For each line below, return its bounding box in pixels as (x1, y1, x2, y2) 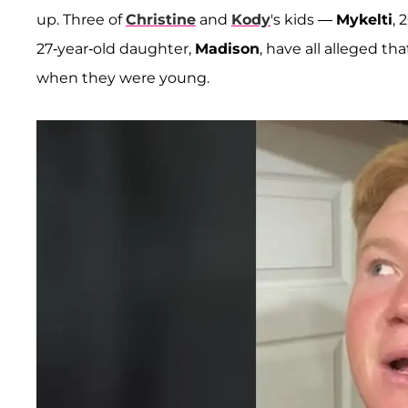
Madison (195, 40, 260, 58)
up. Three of (36, 11, 126, 29)
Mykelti (336, 11, 393, 29)
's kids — (270, 11, 336, 29)
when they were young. (36, 69, 209, 87)
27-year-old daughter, (36, 40, 195, 58)
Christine (126, 11, 196, 29)
